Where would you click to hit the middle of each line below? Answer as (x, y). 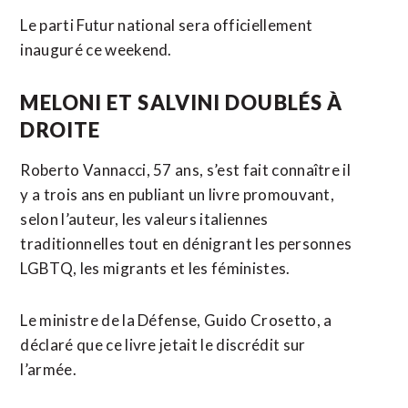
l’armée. (48, 369)
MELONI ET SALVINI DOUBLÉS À (182, 102)
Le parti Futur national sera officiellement (167, 25)
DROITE (61, 130)
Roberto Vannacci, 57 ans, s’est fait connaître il (186, 170)
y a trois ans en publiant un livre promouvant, (178, 194)
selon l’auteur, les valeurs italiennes (144, 219)
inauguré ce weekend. (96, 50)
